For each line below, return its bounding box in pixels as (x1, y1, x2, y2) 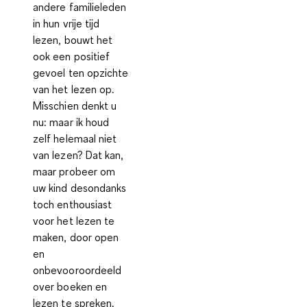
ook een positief (33, 49, 110, 64)
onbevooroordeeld (33, 263, 122, 278)
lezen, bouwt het (33, 33, 113, 47)
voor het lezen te (33, 214, 115, 228)
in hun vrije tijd (33, 16, 100, 31)
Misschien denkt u (33, 99, 117, 113)
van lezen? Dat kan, (33, 148, 124, 162)
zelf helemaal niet (33, 132, 117, 146)
